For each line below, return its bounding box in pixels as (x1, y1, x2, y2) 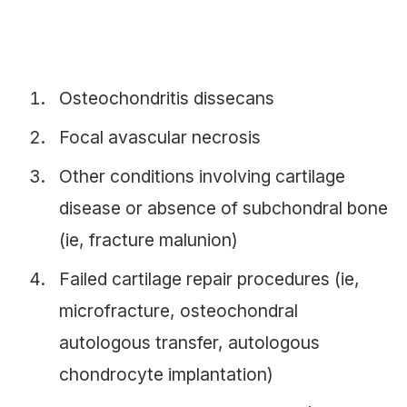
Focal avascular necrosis (59, 123, 261, 145)
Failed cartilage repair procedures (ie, (59, 264, 360, 287)
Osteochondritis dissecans (59, 84, 274, 106)
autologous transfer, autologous (59, 328, 320, 351)
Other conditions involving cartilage (59, 162, 345, 184)
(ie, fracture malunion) (59, 225, 238, 248)
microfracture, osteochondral (59, 296, 298, 319)
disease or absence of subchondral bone (59, 194, 388, 216)
